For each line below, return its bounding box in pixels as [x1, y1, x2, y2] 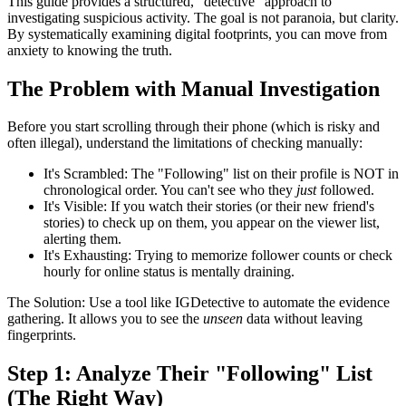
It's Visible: [43, 198, 107, 215]
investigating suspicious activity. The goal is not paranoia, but [7, 9, 361, 25]
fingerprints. [7, 327, 76, 343]
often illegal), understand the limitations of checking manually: [7, 135, 362, 151]
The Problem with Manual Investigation [7, 76, 380, 101]
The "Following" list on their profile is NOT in [128, 166, 399, 182]
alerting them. [43, 231, 121, 247]
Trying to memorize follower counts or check [131, 247, 392, 264]
